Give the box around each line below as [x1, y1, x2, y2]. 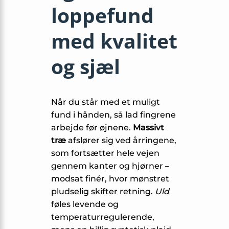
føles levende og [51, 199, 119, 210]
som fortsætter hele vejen [51, 148, 159, 158]
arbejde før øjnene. [51, 123, 133, 133]
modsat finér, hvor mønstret [51, 174, 169, 184]
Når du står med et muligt [51, 97, 160, 107]
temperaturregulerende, [51, 212, 154, 222]
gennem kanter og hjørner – [51, 161, 169, 171]
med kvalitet [51, 27, 177, 54]
